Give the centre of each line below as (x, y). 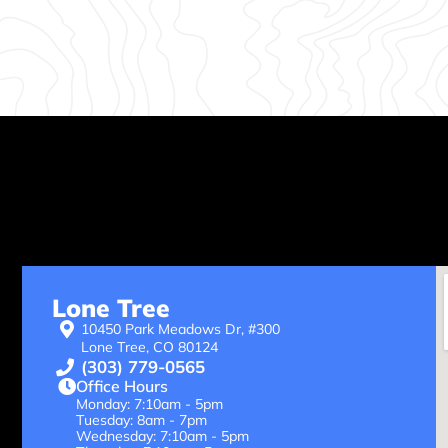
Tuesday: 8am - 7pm (141, 420)
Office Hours (121, 386)
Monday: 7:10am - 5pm (149, 404)
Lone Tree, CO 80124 (152, 347)
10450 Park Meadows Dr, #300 (181, 329)
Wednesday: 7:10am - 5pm (162, 436)
